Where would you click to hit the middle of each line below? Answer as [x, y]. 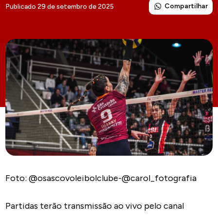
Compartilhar [186, 6]
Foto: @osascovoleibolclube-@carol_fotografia [101, 178]
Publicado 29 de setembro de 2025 [60, 6]
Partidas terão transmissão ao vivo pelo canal [95, 206]
